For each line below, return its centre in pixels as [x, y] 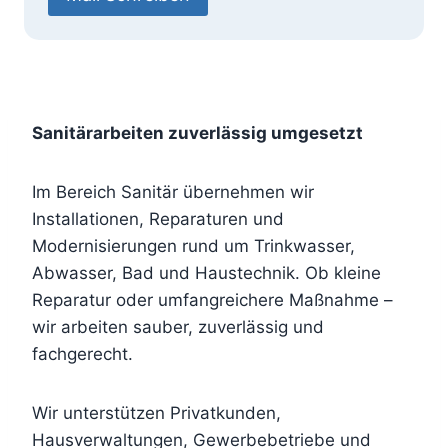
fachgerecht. [82, 354]
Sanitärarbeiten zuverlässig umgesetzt [197, 133]
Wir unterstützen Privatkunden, [156, 413]
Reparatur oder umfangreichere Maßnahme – [212, 300]
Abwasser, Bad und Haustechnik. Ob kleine [206, 273]
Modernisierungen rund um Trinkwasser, [193, 246]
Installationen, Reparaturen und [158, 219]
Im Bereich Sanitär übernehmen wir [173, 192]
